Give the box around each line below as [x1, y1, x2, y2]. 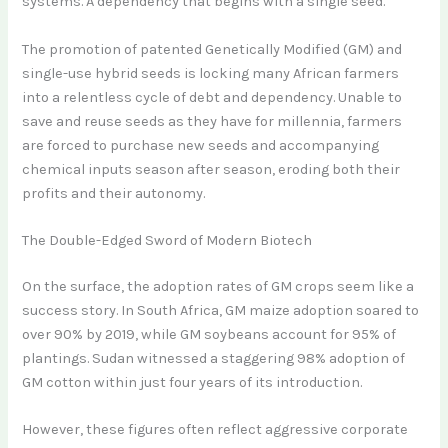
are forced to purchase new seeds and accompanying [22, 136, 380, 154]
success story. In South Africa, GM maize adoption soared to [22, 301, 420, 319]
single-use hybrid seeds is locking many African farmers [22, 64, 400, 82]
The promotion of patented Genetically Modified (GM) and [22, 40, 403, 58]
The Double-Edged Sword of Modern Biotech [22, 232, 313, 250]
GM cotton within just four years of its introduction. [22, 373, 363, 391]
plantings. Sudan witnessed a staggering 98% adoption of [22, 349, 406, 367]
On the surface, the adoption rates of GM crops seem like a [22, 277, 415, 295]
